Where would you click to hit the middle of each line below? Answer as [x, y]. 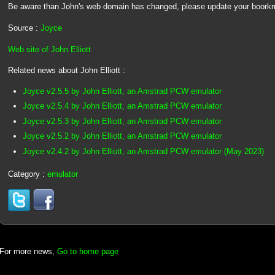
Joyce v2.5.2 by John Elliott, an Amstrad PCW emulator [122, 136]
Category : [27, 174]
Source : [24, 28]
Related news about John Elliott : [66, 71]
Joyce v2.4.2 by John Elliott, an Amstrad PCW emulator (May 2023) [143, 151]
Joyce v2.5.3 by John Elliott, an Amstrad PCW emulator [122, 121]
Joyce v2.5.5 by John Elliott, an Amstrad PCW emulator [122, 91]
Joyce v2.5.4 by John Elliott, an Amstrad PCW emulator [122, 106]
